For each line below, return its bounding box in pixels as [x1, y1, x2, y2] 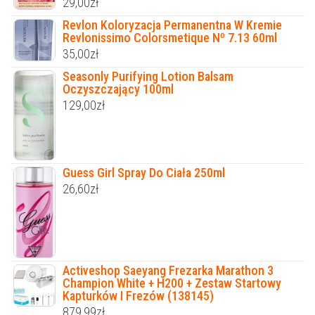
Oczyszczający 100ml [63, 81, 174, 96]
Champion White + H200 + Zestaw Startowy [63, 275, 281, 290]
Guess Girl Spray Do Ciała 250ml [63, 165, 225, 180]
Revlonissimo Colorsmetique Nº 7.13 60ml [63, 30, 277, 45]
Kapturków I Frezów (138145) [63, 288, 214, 303]
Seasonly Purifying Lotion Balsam [63, 68, 233, 84]
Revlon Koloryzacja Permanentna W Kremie [63, 17, 282, 32]
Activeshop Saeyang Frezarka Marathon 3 [63, 262, 274, 278]
